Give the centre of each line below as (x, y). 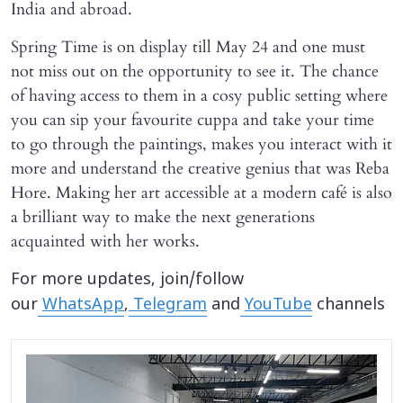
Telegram (168, 306)
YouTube (278, 306)
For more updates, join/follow (127, 281)
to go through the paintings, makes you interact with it (201, 145)
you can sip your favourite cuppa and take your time (193, 121)
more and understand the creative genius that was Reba (200, 169)
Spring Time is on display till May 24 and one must (188, 48)
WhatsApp (83, 306)
